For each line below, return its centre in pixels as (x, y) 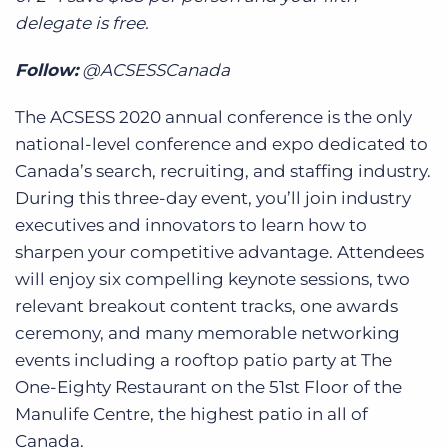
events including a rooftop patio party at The (203, 359)
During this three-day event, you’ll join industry (213, 197)
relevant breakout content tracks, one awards (206, 305)
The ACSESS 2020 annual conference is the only (213, 116)
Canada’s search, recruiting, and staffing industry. (223, 170)
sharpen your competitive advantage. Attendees (219, 251)
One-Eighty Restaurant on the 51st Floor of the (208, 386)
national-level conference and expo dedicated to (221, 143)
